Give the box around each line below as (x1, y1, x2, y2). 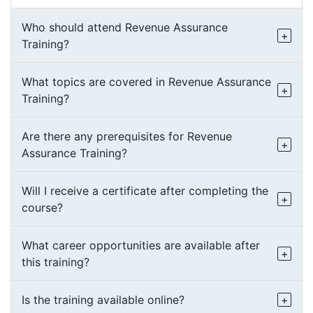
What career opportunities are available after (22, 238, 260, 252)
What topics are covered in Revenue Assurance (22, 75, 271, 89)
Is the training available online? (22, 293, 184, 307)
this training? (22, 255, 89, 269)
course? (22, 201, 63, 214)
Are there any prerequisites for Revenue (22, 129, 232, 143)
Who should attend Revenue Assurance (22, 20, 228, 34)
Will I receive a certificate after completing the (22, 184, 268, 198)
